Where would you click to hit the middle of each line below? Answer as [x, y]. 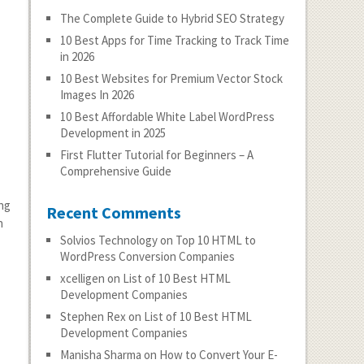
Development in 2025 [113, 133]
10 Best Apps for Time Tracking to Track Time [174, 40]
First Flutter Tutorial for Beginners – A [156, 155]
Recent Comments [113, 212]
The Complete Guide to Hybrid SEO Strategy [172, 18]
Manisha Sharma [100, 355]
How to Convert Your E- [218, 355]
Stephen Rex [93, 316]
